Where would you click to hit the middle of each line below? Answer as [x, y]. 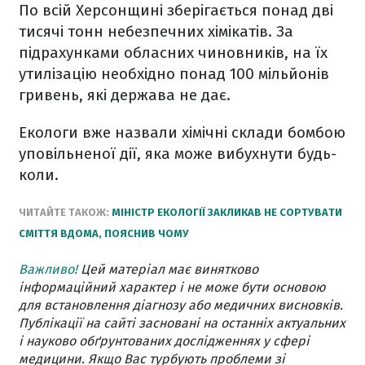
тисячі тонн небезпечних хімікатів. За [156, 32]
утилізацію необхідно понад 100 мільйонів [174, 74]
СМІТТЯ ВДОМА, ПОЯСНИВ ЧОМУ [104, 234]
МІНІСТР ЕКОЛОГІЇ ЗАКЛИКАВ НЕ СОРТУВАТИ [227, 213]
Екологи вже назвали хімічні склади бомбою [182, 133]
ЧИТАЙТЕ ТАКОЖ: [65, 213]
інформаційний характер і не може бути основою [172, 288]
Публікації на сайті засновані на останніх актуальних [182, 323]
